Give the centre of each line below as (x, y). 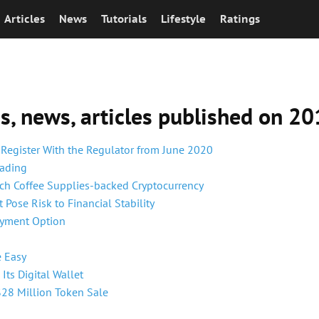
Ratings (240, 19)
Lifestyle (183, 19)
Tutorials (124, 19)
